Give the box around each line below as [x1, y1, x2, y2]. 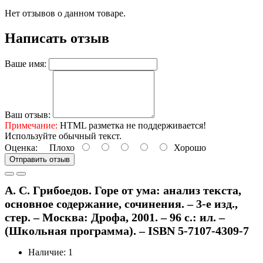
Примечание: [5, 120, 58, 130]
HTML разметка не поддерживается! [58, 120, 206, 130]
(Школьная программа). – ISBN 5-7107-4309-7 [5, 224, 249, 238]
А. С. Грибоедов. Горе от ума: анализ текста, [5, 184, 241, 197]
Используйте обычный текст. [5, 130, 122, 141]
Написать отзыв [5, 30, 109, 46]
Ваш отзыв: [5, 109, 50, 120]
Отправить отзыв [9, 154, 70, 164]
